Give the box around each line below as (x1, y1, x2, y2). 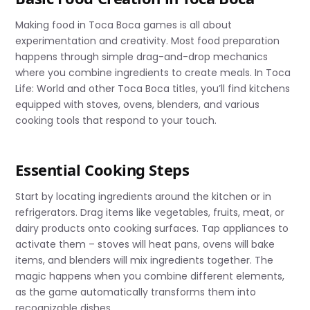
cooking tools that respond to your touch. (15, 113, 217, 128)
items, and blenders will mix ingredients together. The (15, 253, 274, 268)
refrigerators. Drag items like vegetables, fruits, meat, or (15, 206, 285, 220)
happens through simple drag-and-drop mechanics (15, 50, 268, 64)
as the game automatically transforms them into (15, 285, 257, 300)
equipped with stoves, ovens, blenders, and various (15, 98, 260, 112)
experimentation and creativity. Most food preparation (15, 34, 280, 48)
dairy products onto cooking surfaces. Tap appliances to (15, 221, 289, 236)
